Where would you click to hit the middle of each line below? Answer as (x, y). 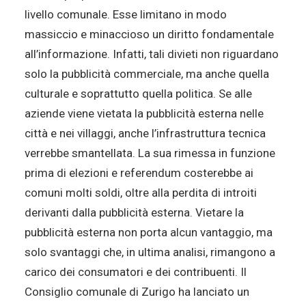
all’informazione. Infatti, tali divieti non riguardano (152, 54)
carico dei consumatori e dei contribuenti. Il (136, 272)
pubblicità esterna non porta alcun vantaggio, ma (149, 232)
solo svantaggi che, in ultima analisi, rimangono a (150, 252)
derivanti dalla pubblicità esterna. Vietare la (134, 212)
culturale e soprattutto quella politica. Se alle (138, 94)
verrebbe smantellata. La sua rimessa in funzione (150, 153)
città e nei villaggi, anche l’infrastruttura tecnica (145, 133)
